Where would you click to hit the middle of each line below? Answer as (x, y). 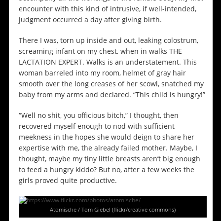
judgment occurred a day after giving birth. (90, 20)
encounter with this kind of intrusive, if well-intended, (107, 9)
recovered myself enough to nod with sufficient (96, 126)
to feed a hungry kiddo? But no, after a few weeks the (106, 170)
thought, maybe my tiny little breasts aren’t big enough (109, 159)
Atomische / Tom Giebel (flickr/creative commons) (112, 210)
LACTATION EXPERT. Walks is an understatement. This (108, 62)
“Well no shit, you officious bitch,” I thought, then (98, 115)
